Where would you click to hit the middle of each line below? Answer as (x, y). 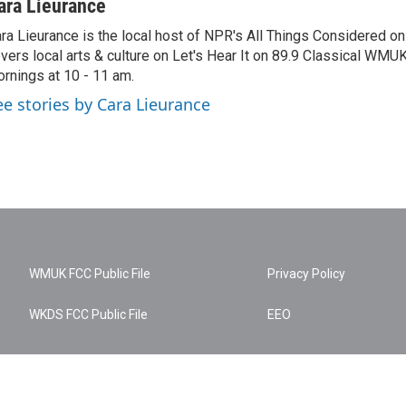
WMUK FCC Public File (90, 274)
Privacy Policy (307, 274)
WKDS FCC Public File (88, 314)
